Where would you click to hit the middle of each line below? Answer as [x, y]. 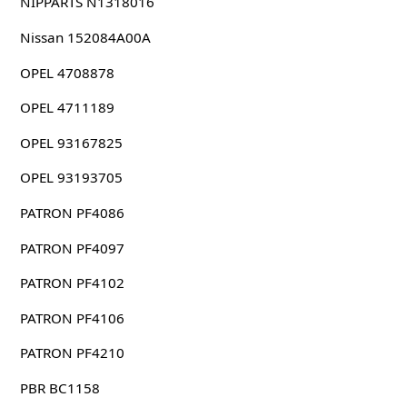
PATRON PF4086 [72, 212]
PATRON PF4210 [72, 353]
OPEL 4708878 [67, 72]
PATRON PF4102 [72, 283]
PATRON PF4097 [72, 248]
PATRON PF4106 [72, 318]
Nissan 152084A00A [85, 38]
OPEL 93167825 [71, 142]
